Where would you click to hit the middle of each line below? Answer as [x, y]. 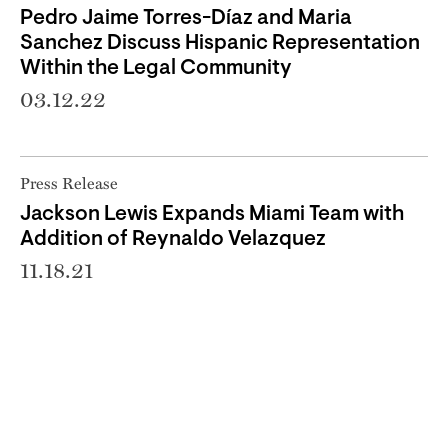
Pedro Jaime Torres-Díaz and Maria [186, 18]
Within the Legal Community [156, 68]
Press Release [69, 182]
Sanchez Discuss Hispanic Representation [220, 43]
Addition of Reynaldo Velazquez [173, 239]
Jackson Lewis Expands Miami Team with [212, 214]
